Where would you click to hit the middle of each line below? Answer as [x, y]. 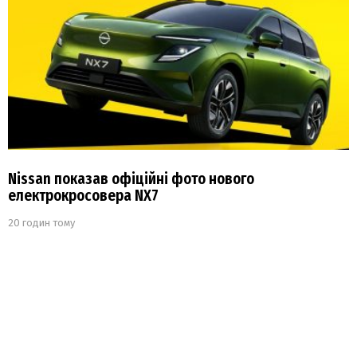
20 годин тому [41, 223]
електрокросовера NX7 [83, 196]
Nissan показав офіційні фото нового [131, 179]
